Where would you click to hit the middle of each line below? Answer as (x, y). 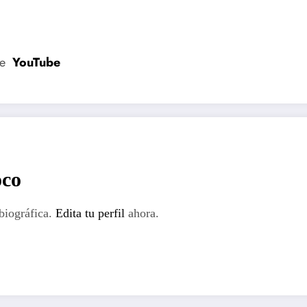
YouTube (36, 63)
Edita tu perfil (90, 213)
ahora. (142, 213)
